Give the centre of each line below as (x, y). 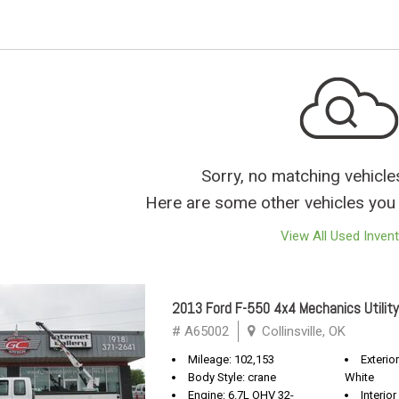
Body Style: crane (232, 377)
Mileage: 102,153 (231, 359)
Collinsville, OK (302, 331)
